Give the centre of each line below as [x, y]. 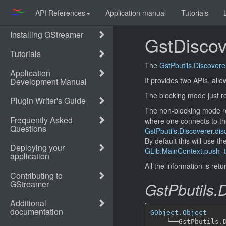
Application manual [136, 13]
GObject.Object [178, 212]
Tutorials [195, 13]
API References [60, 13]
